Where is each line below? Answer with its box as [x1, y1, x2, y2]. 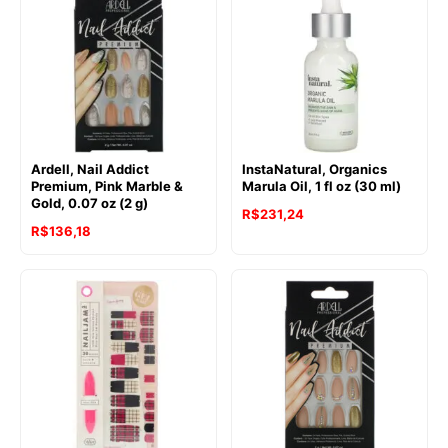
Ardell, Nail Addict [31, 161, 149, 178]
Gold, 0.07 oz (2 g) [31, 195, 148, 212]
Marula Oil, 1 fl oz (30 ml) [242, 178, 401, 195]
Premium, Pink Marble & [31, 178, 183, 195]
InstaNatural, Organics [242, 161, 387, 178]
